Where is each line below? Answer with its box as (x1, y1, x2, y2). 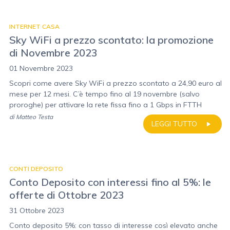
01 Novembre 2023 (9, 64, 73, 73)
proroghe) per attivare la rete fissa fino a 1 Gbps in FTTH (9, 100, 202, 109)
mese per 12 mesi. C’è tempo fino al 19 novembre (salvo (9, 89, 200, 99)
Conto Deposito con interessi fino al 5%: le (9, 176, 211, 188)
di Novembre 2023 (9, 46, 98, 59)
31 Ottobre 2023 (9, 206, 64, 215)
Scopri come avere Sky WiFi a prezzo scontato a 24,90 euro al (9, 79, 222, 88)
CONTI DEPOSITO (9, 165, 63, 172)
